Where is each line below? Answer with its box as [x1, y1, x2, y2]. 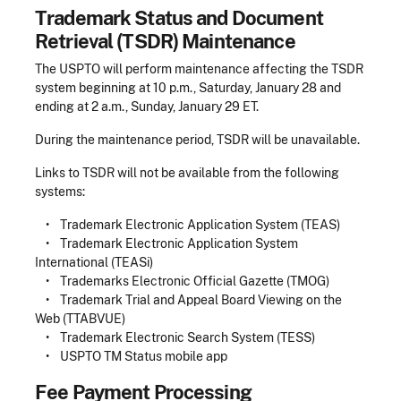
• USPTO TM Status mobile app [35, 348, 227, 363]
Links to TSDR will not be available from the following [35, 165, 339, 180]
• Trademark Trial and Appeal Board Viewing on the [35, 292, 342, 307]
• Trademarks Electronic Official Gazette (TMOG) [35, 273, 332, 288]
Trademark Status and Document [35, 5, 323, 30]
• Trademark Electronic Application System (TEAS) [35, 217, 340, 232]
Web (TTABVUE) [35, 311, 125, 326]
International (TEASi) [35, 254, 153, 269]
